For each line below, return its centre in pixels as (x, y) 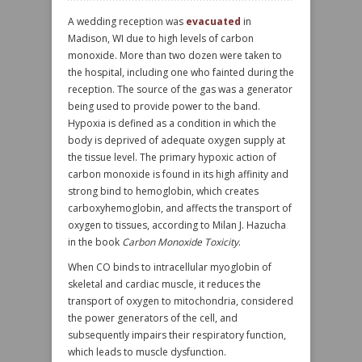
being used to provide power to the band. (164, 106)
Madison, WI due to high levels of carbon (161, 38)
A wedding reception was (127, 21)
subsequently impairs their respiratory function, (177, 335)
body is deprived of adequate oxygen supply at (177, 140)
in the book (95, 242)
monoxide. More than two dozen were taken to (175, 55)
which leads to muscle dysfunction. (147, 352)
